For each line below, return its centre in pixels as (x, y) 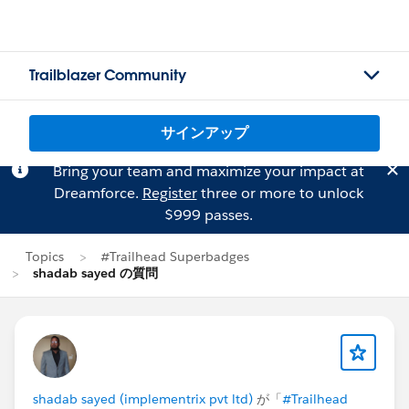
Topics (45, 257)
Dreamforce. (98, 193)
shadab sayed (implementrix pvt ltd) (143, 399)
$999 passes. (208, 215)
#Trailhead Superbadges (175, 257)
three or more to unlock (280, 193)
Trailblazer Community (108, 75)
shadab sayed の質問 (95, 273)
